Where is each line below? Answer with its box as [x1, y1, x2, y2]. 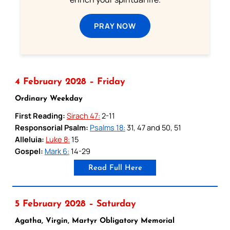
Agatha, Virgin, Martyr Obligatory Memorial [15, 217, 175, 225]
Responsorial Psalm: [15, 122, 88, 132]
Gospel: [15, 145, 43, 156]
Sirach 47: [67, 110, 100, 121]
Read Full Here [88, 164, 142, 172]
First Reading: [15, 110, 65, 121]
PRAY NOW [94, 20, 136, 31]
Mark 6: [45, 145, 69, 156]
